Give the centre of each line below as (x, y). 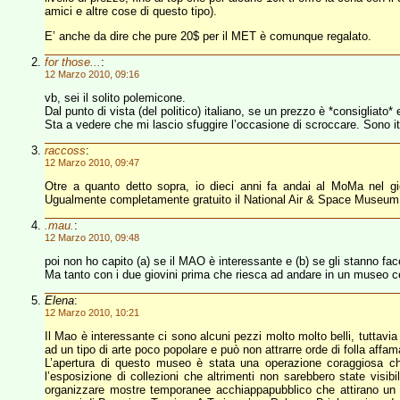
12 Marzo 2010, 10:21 (92, 312)
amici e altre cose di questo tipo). (131, 11)
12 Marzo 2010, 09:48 (92, 237)
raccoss (65, 150)
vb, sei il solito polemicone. (115, 98)
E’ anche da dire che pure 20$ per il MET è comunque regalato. (208, 36)
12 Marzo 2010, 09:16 (92, 74)
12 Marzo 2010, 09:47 (92, 162)
